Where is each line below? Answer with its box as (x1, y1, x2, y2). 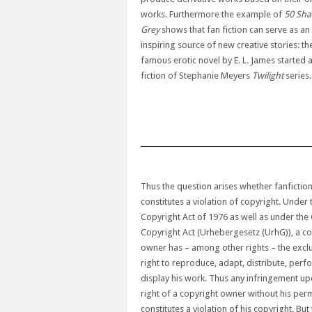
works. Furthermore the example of (141, 8, 284, 19)
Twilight (252, 70, 286, 81)
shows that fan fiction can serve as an (159, 24, 310, 35)
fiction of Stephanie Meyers (141, 70, 252, 81)
